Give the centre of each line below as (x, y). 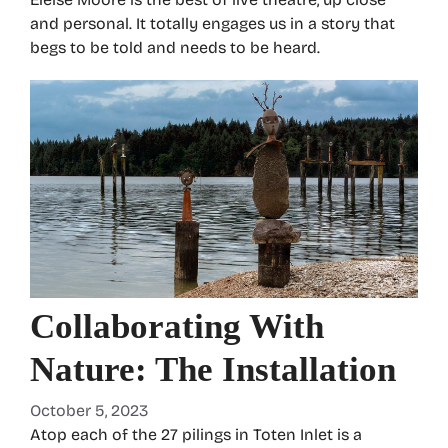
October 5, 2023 (89, 410)
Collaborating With (177, 326)
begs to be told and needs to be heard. (175, 47)
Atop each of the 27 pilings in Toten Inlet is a (196, 434)
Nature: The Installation (213, 369)
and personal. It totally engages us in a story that (212, 23)
